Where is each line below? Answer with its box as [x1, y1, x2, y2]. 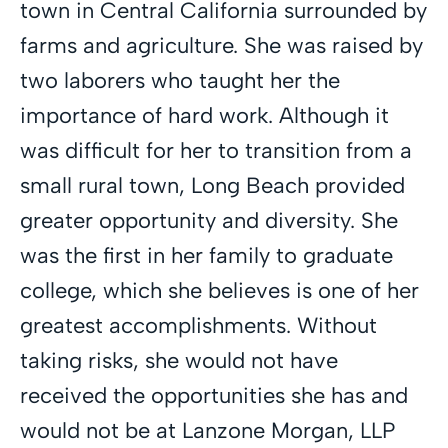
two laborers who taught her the [20, 66, 340, 94]
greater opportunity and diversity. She [20, 206, 398, 234]
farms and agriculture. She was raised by [20, 31, 423, 59]
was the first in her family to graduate [20, 241, 393, 269]
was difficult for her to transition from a [20, 136, 412, 164]
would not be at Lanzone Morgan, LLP [20, 416, 395, 444]
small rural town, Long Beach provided [20, 171, 405, 199]
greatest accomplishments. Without [20, 311, 377, 339]
